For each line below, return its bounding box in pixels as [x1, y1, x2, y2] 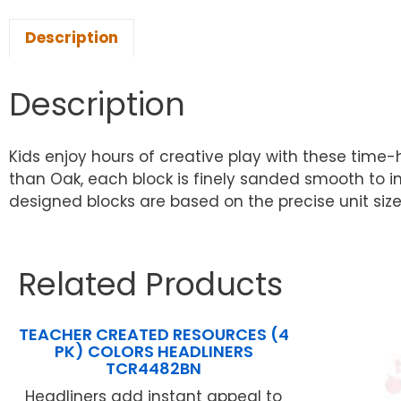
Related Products [18, 262, 283, 307]
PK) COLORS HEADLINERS [54, 340, 253, 363]
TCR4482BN [106, 357, 202, 380]
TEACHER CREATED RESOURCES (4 [18, 323, 289, 346]
